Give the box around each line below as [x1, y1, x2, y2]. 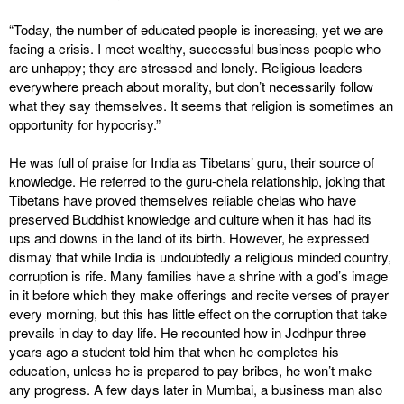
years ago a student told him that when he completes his [9, 342, 339, 361]
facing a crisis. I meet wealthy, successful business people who [9, 39, 381, 58]
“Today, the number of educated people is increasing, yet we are [9, 20, 383, 39]
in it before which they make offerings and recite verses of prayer [9, 285, 389, 304]
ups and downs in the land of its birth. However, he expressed [9, 228, 369, 247]
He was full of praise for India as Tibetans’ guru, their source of [9, 152, 374, 171]
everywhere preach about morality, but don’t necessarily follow [9, 77, 373, 96]
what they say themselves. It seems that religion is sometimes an [9, 96, 393, 115]
